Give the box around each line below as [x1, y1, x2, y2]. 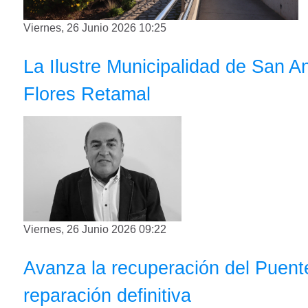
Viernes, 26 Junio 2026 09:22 [23, 223, 166, 236]
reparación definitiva [23, 285, 191, 307]
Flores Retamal [23, 83, 151, 105]
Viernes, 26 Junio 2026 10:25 [23, 22, 166, 34]
